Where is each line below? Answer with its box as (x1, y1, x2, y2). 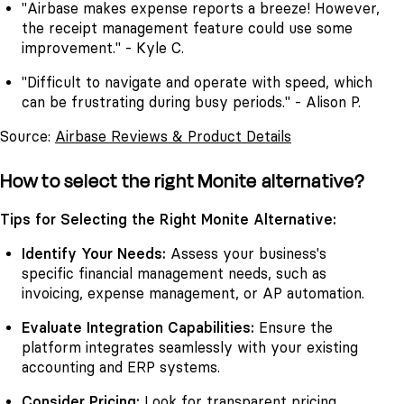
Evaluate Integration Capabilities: (22, 318, 254, 336)
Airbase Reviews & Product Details (55, 128, 291, 146)
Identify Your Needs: (22, 244, 166, 262)
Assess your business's (166, 244, 326, 262)
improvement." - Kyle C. (22, 39, 184, 57)
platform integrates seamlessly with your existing (22, 338, 358, 356)
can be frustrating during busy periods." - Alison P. (22, 94, 361, 112)
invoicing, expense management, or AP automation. (22, 284, 364, 302)
